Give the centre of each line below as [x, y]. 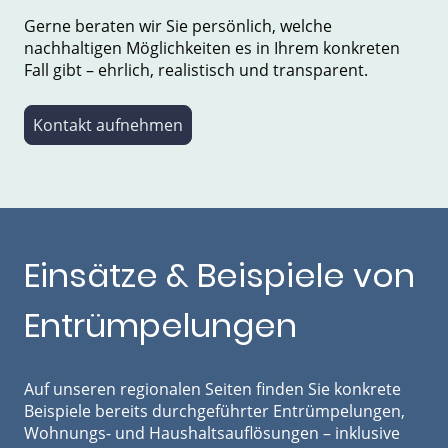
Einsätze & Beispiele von [219, 276]
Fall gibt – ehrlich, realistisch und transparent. [196, 69]
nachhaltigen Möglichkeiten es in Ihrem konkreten [212, 47]
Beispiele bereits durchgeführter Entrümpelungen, [214, 411]
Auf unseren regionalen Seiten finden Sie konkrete [212, 389]
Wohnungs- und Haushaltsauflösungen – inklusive [212, 433]
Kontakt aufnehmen [108, 124]
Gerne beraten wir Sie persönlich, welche [178, 25]
